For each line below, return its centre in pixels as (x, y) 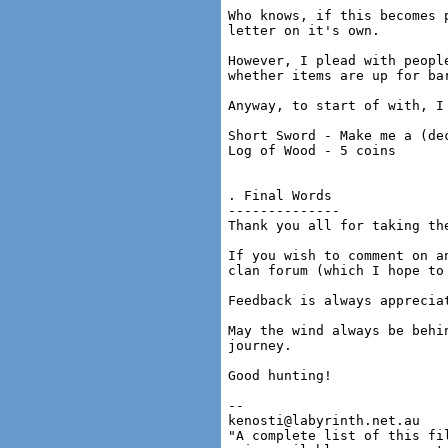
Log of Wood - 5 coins (312, 150)
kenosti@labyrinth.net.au (324, 420)
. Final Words (280, 195)
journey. (260, 345)
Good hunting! (280, 375)
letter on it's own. (304, 30)
